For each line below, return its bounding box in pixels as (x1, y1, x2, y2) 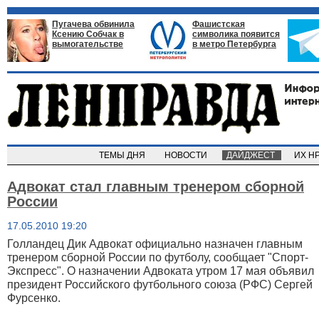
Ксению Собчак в (52, 29, 124, 39)
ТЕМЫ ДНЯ (95, 150, 152, 160)
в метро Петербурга (192, 39, 276, 49)
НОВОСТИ (160, 150, 214, 160)
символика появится (192, 29, 280, 39)
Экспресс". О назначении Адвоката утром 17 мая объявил (7, 265, 314, 277)
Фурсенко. (7, 292, 61, 304)
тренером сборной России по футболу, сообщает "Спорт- (7, 251, 308, 263)
